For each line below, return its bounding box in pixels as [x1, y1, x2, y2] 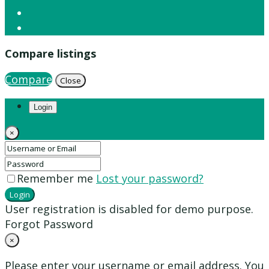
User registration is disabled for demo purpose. [5, 201, 253, 216]
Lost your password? [96, 171, 204, 186]
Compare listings [5, 46, 96, 61]
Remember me [17, 171, 96, 186]
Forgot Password [5, 216, 93, 231]
